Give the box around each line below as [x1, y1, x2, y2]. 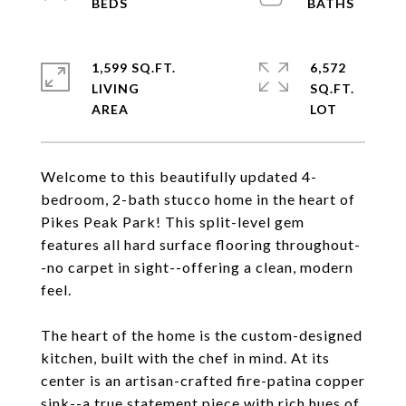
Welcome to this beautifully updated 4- [41, 168, 317, 185]
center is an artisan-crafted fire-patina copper [41, 372, 365, 389]
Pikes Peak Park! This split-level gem [41, 213, 304, 230]
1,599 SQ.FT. [92, 60, 176, 75]
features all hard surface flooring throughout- [41, 236, 361, 253]
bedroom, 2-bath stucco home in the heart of [41, 190, 355, 208]
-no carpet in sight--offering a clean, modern [41, 258, 353, 275]
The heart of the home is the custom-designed [41, 326, 362, 343]
